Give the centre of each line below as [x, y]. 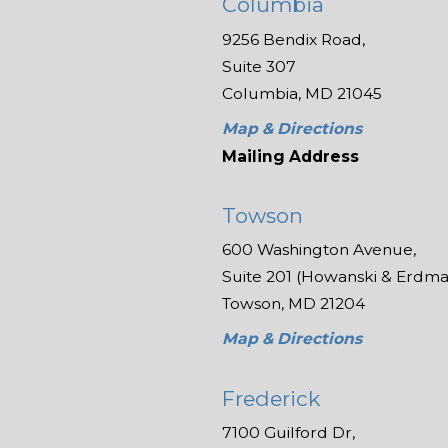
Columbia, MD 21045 [301, 93]
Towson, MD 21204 [293, 304]
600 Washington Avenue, [318, 250]
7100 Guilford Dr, [288, 433]
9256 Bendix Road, [293, 39]
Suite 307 [258, 66]
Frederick [270, 398]
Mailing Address [290, 156]
